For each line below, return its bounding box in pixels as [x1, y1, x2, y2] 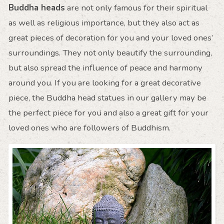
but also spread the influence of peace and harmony [8, 61, 202, 73]
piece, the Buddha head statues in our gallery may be [8, 91, 206, 103]
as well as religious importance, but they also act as [8, 16, 199, 28]
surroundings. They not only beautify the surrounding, [8, 46, 212, 58]
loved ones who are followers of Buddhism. [8, 121, 170, 133]
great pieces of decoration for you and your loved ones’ [8, 31, 213, 43]
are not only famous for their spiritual [64, 1, 207, 13]
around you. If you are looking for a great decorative [8, 76, 201, 88]
